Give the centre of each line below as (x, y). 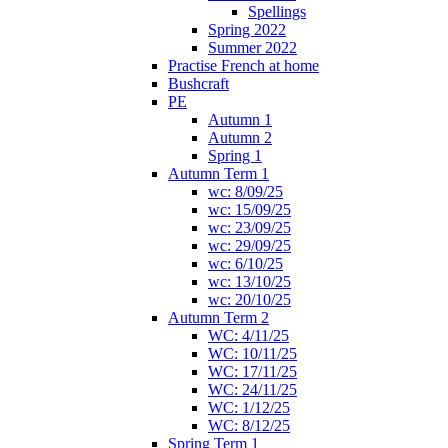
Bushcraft (198, 83)
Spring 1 (235, 155)
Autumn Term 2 (218, 317)
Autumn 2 (240, 137)
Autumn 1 (240, 119)
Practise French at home (243, 65)
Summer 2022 (252, 47)
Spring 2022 (247, 29)
